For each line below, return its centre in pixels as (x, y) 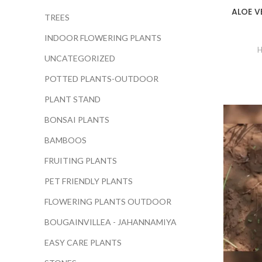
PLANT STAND (73, 99)
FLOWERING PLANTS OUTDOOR (108, 201)
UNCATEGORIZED (80, 58)
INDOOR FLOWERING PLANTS (103, 38)
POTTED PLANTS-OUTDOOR (101, 79)
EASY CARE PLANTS (83, 242)
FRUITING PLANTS (81, 161)
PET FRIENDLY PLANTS (89, 181)
